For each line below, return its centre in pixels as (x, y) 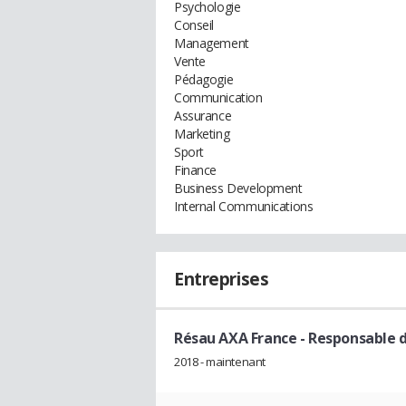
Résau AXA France (236, 338)
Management (212, 43)
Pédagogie (204, 79)
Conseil (194, 25)
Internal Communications (244, 206)
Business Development (238, 188)
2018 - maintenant (220, 361)
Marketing (202, 134)
